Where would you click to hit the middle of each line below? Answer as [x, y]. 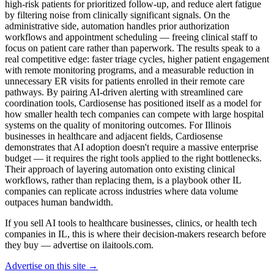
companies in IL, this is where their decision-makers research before [135, 234]
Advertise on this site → [51, 265]
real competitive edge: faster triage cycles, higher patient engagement [137, 59]
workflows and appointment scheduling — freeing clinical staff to [131, 37]
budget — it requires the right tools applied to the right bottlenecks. [133, 158]
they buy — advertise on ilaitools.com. [79, 245]
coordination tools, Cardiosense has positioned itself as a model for [133, 103]
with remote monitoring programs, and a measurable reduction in [129, 70]
